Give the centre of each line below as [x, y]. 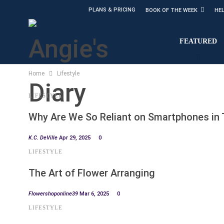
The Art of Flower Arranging [92, 173]
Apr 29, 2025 [75, 138]
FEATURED [198, 41]
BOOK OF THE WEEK [171, 10]
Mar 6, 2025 [94, 194]
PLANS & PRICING [112, 10]
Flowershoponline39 [54, 194]
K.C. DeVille [44, 138]
